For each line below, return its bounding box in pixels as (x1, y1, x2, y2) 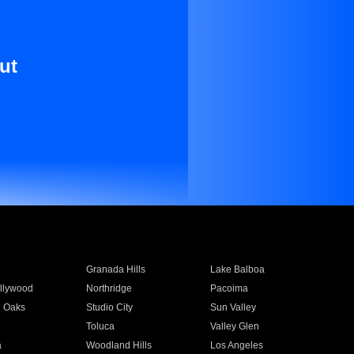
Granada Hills (85, 264, 145, 275)
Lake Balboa (210, 264, 265, 275)
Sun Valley (210, 302, 257, 313)
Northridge (85, 283, 132, 294)
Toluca (85, 321, 115, 332)
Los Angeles (210, 340, 264, 351)
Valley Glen (210, 321, 260, 332)
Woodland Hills (85, 340, 152, 351)
